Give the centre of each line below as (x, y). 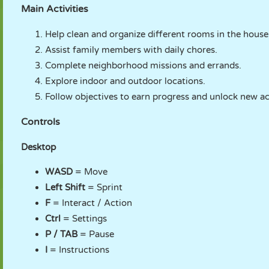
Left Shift (65, 187)
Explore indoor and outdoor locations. (125, 81)
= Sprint (104, 187)
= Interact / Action (91, 203)
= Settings (84, 219)
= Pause (96, 234)
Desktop (38, 147)
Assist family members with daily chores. (131, 50)
